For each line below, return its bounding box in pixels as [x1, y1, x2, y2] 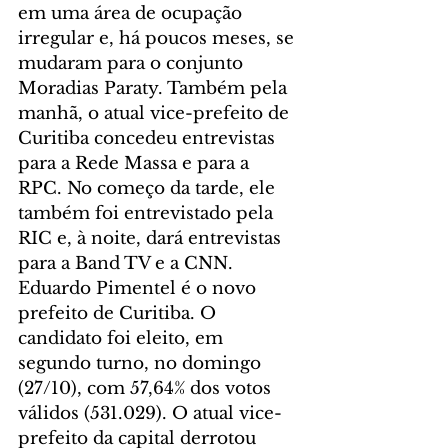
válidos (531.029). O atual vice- [18, 403, 282, 425]
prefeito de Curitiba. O [18, 303, 221, 325]
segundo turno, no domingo [18, 353, 266, 375]
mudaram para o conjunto [18, 53, 248, 75]
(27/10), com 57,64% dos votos [18, 378, 276, 400]
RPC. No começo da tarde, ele [18, 178, 280, 200]
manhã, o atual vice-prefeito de [18, 103, 294, 125]
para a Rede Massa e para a [18, 153, 254, 175]
